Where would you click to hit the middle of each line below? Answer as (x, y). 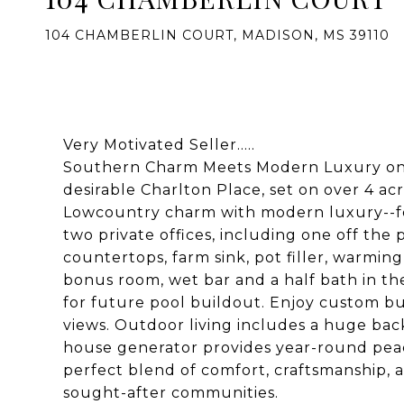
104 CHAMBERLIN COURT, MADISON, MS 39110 (217, 35)
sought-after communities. (171, 393)
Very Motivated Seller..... (159, 145)
